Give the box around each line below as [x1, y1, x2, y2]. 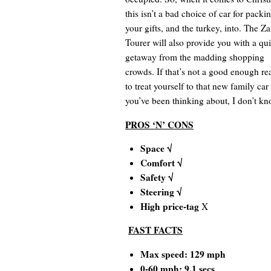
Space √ [140, 142, 172, 155]
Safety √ [140, 171, 173, 184]
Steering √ [140, 185, 181, 199]
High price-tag [140, 200, 199, 214]
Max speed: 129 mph [140, 247, 226, 261]
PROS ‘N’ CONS [125, 117, 194, 131]
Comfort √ [140, 156, 182, 170]
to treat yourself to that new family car [125, 80, 269, 93]
